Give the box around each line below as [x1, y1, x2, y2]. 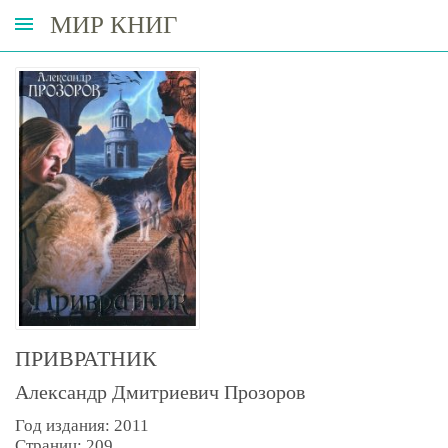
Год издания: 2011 [15, 415, 149, 435]
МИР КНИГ [50, 11, 177, 38]
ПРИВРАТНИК [15, 345, 157, 371]
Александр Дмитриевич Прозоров [15, 380, 305, 403]
